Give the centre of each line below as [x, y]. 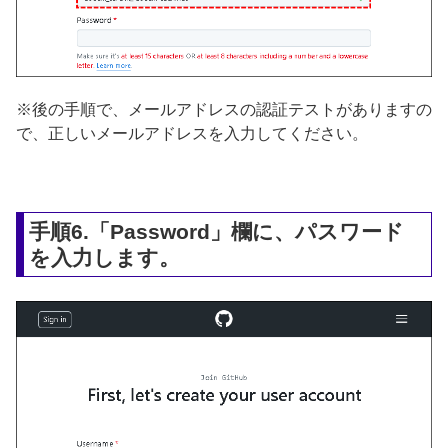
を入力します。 [105, 257]
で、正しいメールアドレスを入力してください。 [192, 133]
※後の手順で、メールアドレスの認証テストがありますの [224, 109]
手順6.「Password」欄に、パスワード [217, 231]
